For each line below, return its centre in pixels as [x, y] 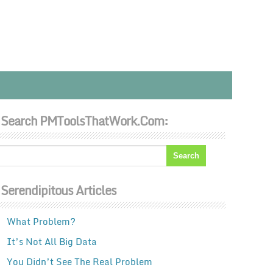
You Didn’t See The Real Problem [79, 261]
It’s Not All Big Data [51, 241]
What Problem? [41, 221]
